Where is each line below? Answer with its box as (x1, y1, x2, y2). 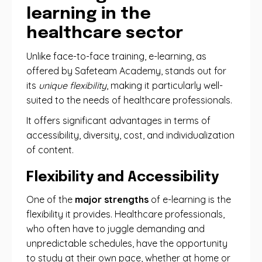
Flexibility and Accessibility (26, 170, 219, 185)
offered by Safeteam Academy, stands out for (26, 65, 226, 77)
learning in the (26, 6, 151, 23)
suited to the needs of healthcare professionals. (26, 94, 232, 106)
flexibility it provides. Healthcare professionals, (26, 208, 225, 220)
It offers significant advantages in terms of (26, 115, 211, 126)
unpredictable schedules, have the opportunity (26, 237, 227, 249)
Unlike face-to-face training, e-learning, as (26, 50, 206, 62)
